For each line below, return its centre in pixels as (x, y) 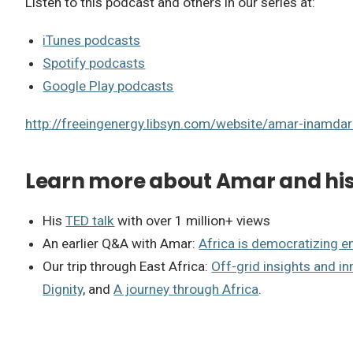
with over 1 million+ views (193, 220)
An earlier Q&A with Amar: (121, 243)
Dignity (63, 289)
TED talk (90, 220)
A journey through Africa (186, 289)
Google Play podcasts (108, 86)
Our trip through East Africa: (127, 266)
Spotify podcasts (94, 63)
